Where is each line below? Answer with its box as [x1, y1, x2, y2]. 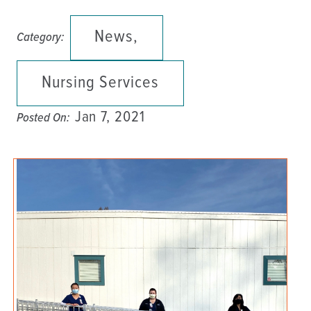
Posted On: [17, 109, 70, 126]
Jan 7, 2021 [74, 107, 145, 128]
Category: [17, 29, 65, 47]
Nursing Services [42, 72, 159, 94]
